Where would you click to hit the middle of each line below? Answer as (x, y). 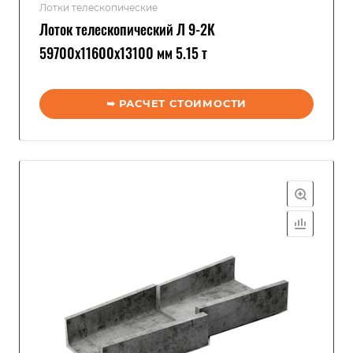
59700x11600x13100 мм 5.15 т (123, 53)
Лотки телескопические (98, 7)
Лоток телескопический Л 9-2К (127, 29)
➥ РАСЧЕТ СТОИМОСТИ (176, 103)
